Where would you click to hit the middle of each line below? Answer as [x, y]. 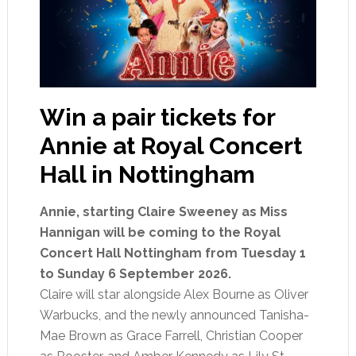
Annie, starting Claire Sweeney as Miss [163, 212]
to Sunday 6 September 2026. [135, 274]
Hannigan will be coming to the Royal [160, 233]
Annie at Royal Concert [170, 146]
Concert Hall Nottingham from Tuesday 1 [172, 253]
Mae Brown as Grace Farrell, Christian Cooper [171, 336]
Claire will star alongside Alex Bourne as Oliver [174, 295]
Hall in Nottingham [147, 175]
